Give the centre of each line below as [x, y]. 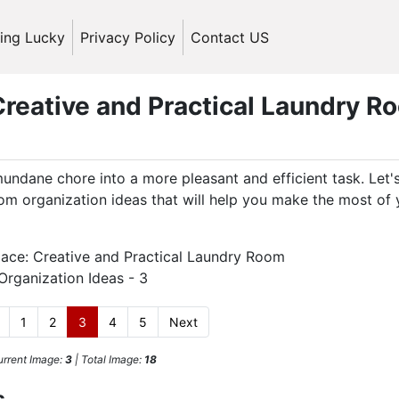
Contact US [230, 37]
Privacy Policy [128, 37]
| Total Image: [108, 359]
